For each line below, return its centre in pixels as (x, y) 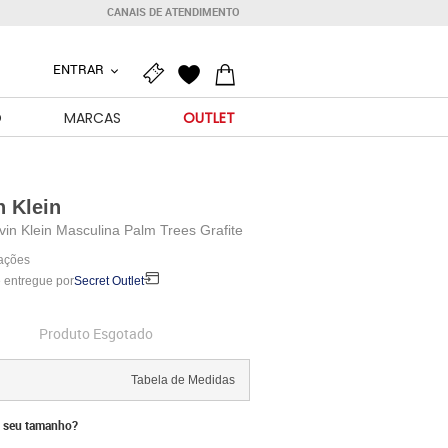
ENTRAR (79, 69)
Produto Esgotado (95, 333)
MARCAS (92, 118)
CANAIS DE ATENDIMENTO (173, 12)
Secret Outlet (108, 281)
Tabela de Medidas (182, 380)
